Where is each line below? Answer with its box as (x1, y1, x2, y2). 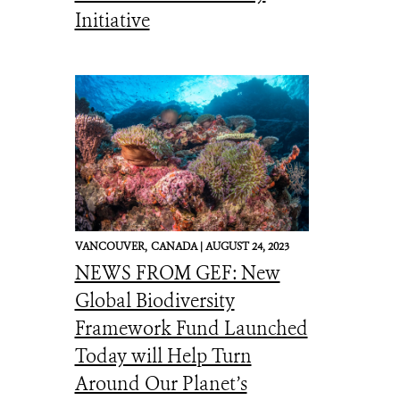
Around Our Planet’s (74, 371, 247, 396)
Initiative (74, 8, 150, 33)
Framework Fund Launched (74, 316, 308, 341)
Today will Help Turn (74, 344, 252, 369)
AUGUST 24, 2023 (204, 239, 289, 254)
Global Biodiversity (74, 288, 235, 313)
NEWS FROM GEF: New (74, 261, 280, 286)
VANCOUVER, (74, 239, 147, 254)
